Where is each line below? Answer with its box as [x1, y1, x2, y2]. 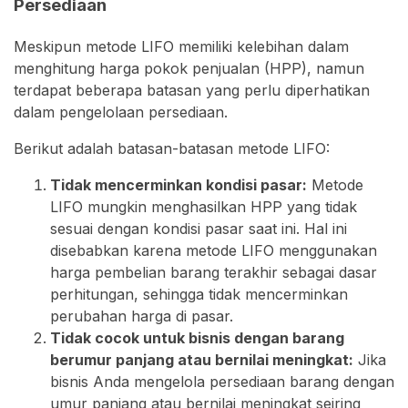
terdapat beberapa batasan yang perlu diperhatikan [14, 80, 370, 99]
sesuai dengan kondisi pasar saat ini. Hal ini [50, 219, 347, 238]
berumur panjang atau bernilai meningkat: [50, 350, 353, 369]
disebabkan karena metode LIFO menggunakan [50, 240, 377, 260]
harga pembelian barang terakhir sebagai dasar [50, 262, 377, 281]
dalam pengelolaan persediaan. [14, 102, 228, 121]
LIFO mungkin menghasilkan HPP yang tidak [50, 197, 357, 216]
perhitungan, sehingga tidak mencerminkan [50, 284, 348, 303]
